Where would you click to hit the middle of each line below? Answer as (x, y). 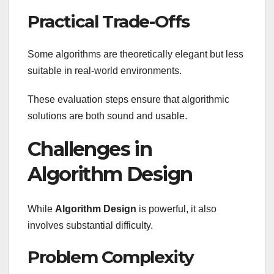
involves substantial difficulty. (90, 225)
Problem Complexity (111, 257)
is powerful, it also (176, 209)
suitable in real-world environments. (105, 71)
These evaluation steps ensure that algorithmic (128, 100)
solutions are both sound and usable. (107, 116)
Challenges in (90, 149)
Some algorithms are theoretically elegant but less (135, 54)
